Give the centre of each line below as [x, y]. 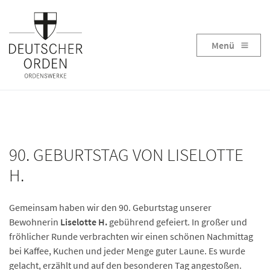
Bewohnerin [35, 222]
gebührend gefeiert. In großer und [177, 222]
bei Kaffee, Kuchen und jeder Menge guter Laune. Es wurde [127, 251]
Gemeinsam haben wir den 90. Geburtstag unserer [110, 207]
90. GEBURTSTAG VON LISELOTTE [126, 155]
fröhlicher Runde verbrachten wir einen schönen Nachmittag [131, 236]
